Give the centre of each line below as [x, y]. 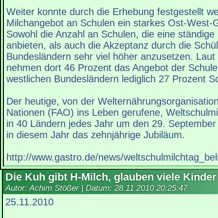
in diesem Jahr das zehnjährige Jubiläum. [96, 135]
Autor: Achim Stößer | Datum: [60, 188]
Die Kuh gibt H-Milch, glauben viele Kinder [111, 177]
